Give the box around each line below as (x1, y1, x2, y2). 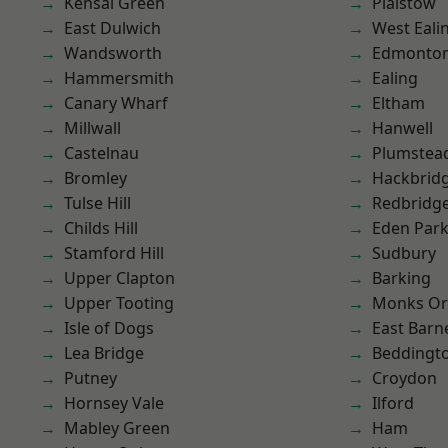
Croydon (372, 367, 437, 389)
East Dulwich (64, 17, 161, 39)
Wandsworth (64, 42, 162, 64)
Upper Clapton (64, 267, 175, 289)
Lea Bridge (64, 342, 144, 364)
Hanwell (372, 117, 433, 139)
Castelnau (64, 142, 139, 164)
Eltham (372, 92, 425, 114)
